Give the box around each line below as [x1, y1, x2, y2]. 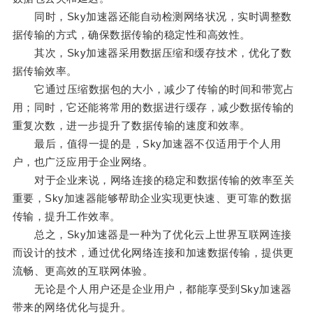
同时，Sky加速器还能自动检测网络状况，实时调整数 [12, 10, 292, 23]
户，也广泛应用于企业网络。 [12, 156, 154, 168]
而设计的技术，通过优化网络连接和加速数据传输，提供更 [12, 247, 294, 259]
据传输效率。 [12, 65, 78, 78]
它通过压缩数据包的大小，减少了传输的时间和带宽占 [12, 83, 295, 96]
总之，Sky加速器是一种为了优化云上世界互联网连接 [12, 228, 292, 241]
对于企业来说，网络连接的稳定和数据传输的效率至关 [12, 174, 295, 187]
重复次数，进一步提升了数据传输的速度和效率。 [12, 119, 251, 132]
